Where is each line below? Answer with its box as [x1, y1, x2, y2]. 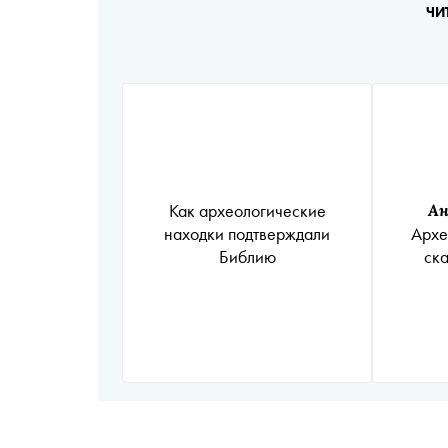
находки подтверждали [164, 221, 330, 245]
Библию [218, 244, 276, 268]
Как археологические [168, 198, 326, 222]
